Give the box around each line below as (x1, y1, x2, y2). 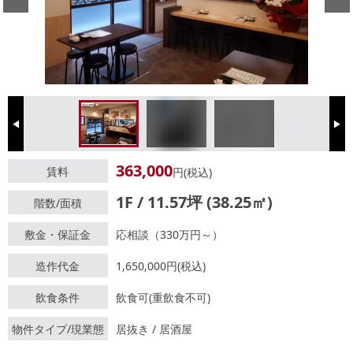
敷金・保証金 (24, 226, 91, 242)
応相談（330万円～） (115, 226, 223, 242)
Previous (8, 121, 46, 135)
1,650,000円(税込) (115, 258, 206, 273)
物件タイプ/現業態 (11, 321, 104, 336)
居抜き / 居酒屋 (115, 321, 192, 336)
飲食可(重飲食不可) (115, 289, 210, 305)
